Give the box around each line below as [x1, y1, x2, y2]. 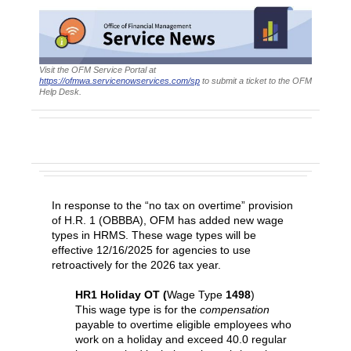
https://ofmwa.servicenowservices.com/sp [39, 75, 200, 85]
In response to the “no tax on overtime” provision [52, 199, 293, 212]
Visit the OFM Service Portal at [39, 64, 156, 74]
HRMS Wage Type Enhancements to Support [44, 122, 288, 136]
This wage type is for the [75, 303, 200, 316]
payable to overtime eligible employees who [75, 318, 291, 331]
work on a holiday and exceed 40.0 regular [75, 333, 287, 346]
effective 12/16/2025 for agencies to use [52, 244, 251, 256]
